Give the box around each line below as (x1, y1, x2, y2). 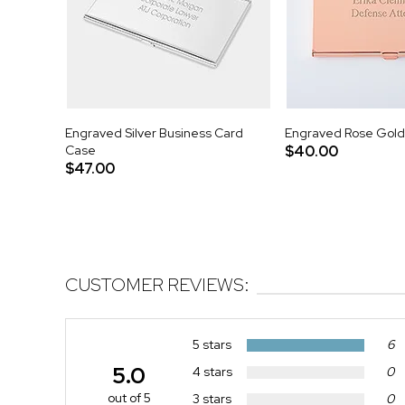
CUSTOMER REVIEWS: (65, 272, 250, 297)
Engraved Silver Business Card (65, 124, 243, 141)
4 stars (193, 363, 233, 381)
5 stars (193, 336, 232, 353)
